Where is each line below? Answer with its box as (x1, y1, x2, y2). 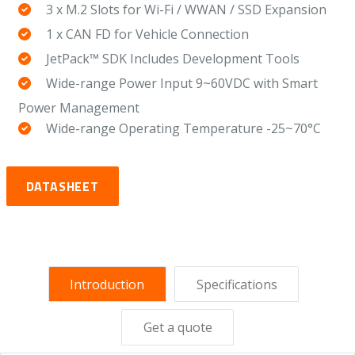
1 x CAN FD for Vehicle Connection (45, 25, 249, 43)
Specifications (196, 275, 277, 293)
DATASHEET (25, 176, 99, 196)
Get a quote (143, 318, 212, 336)
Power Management (17, 98, 139, 116)
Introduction (70, 275, 145, 293)
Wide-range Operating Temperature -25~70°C (45, 119, 321, 137)
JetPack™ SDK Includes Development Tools (45, 49, 300, 67)
